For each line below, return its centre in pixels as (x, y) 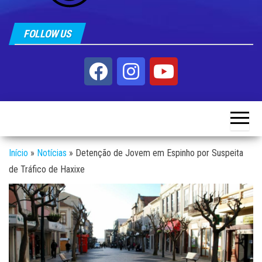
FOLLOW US (47, 33)
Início (18, 153)
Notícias (52, 153)
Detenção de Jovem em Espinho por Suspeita (159, 153)
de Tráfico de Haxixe (47, 169)
